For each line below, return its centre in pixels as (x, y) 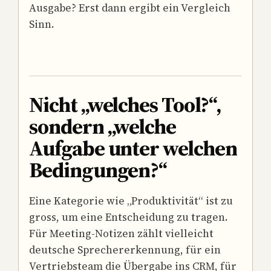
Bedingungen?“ (98, 170)
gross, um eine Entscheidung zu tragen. (129, 217)
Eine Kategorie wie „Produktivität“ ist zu (131, 201)
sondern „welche (103, 127)
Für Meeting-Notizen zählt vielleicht (121, 233)
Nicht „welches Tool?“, (125, 105)
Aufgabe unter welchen (133, 149)
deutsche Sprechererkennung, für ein (125, 250)
